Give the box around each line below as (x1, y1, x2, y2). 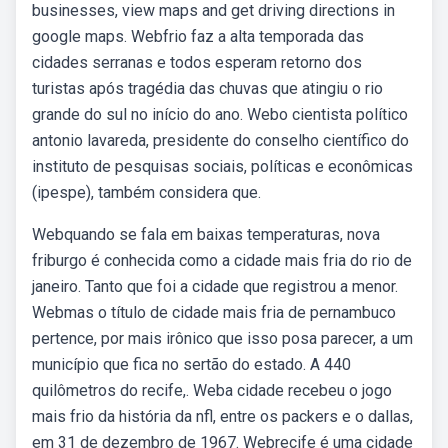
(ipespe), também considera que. (32, 183, 261, 202)
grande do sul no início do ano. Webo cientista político (32, 105, 408, 124)
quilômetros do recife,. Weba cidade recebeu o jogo (32, 381, 392, 400)
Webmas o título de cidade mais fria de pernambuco (32, 303, 396, 322)
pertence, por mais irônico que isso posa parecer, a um (32, 329, 413, 348)
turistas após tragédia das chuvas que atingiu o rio (32, 79, 383, 98)
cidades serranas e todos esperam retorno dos (32, 53, 362, 72)
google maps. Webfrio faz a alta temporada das (32, 27, 364, 46)
